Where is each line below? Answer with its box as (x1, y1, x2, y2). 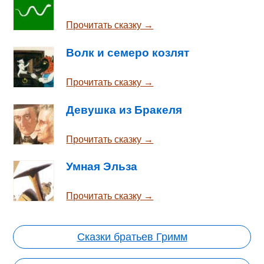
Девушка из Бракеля (66, 103, 183, 116)
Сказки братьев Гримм (77, 230, 187, 243)
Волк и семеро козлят (66, 46, 190, 59)
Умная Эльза (66, 160, 138, 173)
